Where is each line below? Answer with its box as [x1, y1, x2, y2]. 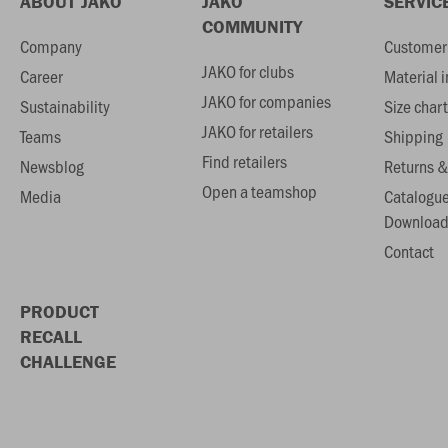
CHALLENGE [20, 350, 116, 374]
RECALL [20, 325, 82, 349]
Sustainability [20, 94, 110, 119]
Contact [383, 239, 434, 264]
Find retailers [201, 149, 287, 174]
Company [20, 34, 82, 59]
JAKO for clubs [201, 59, 294, 84]
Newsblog [20, 154, 84, 179]
